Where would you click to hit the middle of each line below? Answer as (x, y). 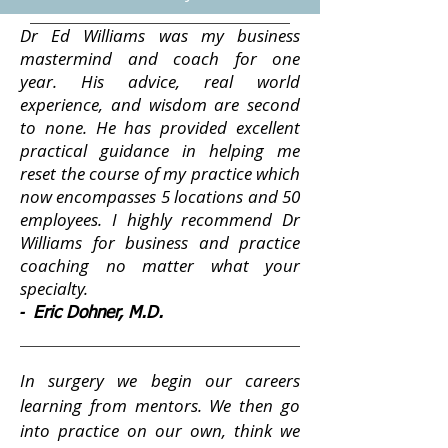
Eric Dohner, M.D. (98, 313)
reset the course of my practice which (160, 173)
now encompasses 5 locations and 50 (160, 196)
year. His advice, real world (160, 81)
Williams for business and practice (160, 242)
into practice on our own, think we (160, 430)
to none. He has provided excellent (160, 127)
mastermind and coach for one (160, 58)
